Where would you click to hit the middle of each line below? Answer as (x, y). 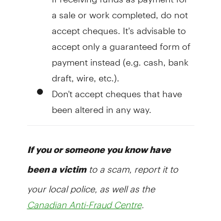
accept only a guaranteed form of (121, 42)
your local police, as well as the (91, 184)
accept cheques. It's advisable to (119, 26)
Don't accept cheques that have (117, 89)
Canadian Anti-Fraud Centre (84, 204)
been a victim (56, 169)
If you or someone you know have (99, 149)
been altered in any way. (101, 105)
